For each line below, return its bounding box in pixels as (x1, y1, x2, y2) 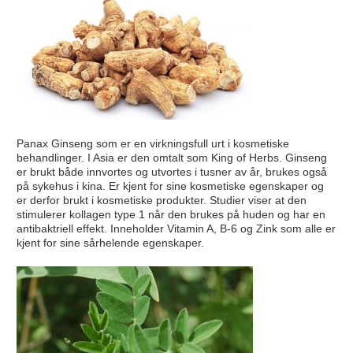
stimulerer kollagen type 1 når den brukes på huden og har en (16, 207, 325, 221)
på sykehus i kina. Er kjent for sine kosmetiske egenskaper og (16, 179, 324, 192)
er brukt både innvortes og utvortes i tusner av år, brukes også (16, 165, 327, 178)
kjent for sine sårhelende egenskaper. (16, 236, 204, 249)
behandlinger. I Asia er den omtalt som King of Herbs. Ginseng (16, 150, 327, 164)
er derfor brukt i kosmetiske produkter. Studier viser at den (16, 193, 307, 206)
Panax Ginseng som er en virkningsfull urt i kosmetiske (16, 136, 289, 150)
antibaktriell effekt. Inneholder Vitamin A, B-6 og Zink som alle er (16, 221, 336, 235)
